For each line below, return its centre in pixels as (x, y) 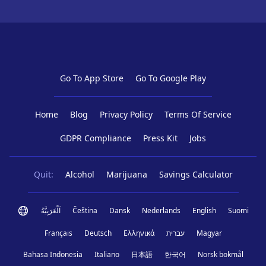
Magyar (209, 233)
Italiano (107, 255)
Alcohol (80, 175)
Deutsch (98, 233)
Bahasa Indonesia (53, 255)
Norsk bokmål (220, 255)
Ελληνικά (139, 233)
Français (58, 233)
